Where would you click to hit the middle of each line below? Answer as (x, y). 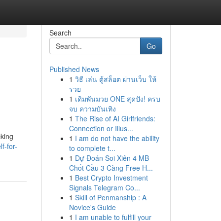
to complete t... (92, 148)
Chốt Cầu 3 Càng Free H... (111, 168)
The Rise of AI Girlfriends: (115, 118)
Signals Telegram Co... (104, 187)
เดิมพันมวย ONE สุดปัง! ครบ (117, 99)
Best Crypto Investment (111, 178)
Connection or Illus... (101, 128)
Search (60, 33)
